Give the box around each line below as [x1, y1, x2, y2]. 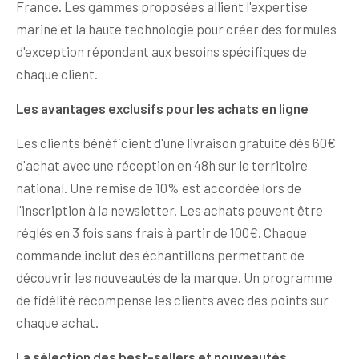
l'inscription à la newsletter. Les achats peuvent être [16, 201, 323, 218]
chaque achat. [16, 313, 99, 330]
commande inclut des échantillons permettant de [16, 246, 305, 263]
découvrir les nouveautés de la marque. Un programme [16, 268, 333, 285]
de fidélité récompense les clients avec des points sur [16, 291, 329, 308]
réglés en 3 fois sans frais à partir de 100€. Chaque [16, 224, 307, 240]
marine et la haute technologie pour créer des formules [16, 20, 337, 37]
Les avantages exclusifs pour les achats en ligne [16, 99, 309, 116]
